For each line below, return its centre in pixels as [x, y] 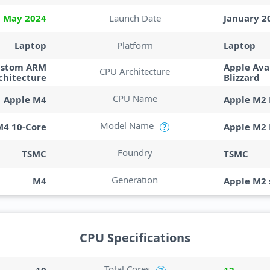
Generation [135, 180]
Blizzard [241, 77]
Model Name [127, 125]
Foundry [135, 152]
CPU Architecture [135, 71]
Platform [135, 45]
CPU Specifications [135, 238]
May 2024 [25, 18]
